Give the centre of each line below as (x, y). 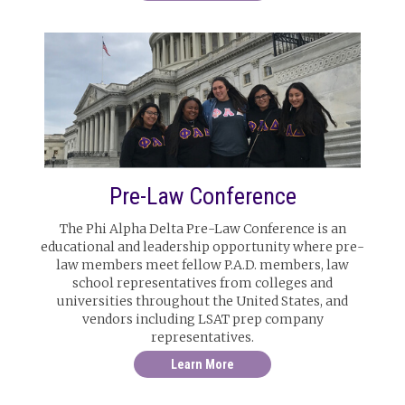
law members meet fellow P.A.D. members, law (202, 265)
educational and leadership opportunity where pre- (202, 247)
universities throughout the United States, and (202, 301)
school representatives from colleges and (202, 283)
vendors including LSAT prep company (202, 319)
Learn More (202, 364)
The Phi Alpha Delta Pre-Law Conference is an (202, 229)
